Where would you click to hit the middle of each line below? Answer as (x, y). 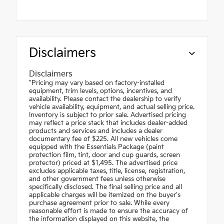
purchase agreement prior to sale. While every (99, 203)
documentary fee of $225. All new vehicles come (103, 139)
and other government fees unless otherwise (97, 179)
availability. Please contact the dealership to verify (105, 99)
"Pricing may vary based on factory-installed (97, 83)
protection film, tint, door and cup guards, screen (104, 155)
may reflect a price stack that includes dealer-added (108, 123)
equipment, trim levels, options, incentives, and (100, 91)
